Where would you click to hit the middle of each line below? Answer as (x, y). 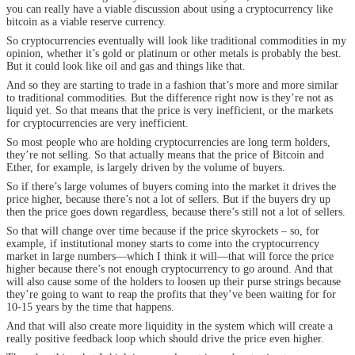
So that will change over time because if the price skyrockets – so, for (163, 231)
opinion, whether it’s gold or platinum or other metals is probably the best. (174, 53)
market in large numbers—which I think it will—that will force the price (170, 256)
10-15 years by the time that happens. (90, 307)
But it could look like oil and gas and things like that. (126, 66)
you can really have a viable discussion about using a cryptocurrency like (170, 9)
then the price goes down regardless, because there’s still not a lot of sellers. (176, 212)
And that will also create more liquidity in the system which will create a (170, 326)
